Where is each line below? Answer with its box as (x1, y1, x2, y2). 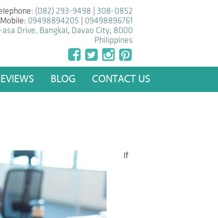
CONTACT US (92, 73, 150, 85)
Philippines (94, 36, 133, 44)
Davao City (72, 26, 109, 35)
